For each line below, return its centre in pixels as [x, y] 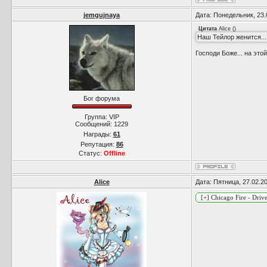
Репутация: [98, 144]
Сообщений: [94, 124]
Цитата [208, 29]
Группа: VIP [102, 117]
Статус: [91, 153]
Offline [114, 153]
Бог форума [102, 98]
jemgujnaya [102, 15]
